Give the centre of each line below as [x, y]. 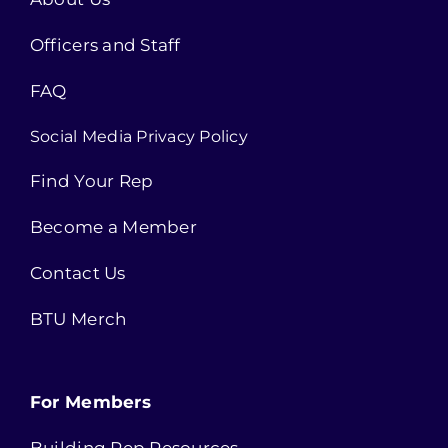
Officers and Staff [105, 45]
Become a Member [113, 227]
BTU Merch [78, 319]
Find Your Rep [91, 181]
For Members [90, 402]
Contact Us [77, 273]
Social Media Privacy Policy [138, 137]
